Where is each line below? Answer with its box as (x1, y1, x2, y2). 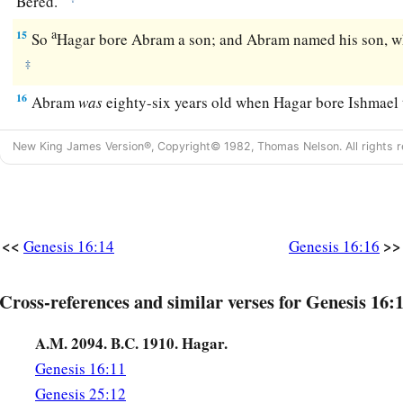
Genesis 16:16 (289, 236, 380, 257)
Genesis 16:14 (23, 236, 114, 257)
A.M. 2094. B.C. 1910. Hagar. (35, 332, 228, 355)
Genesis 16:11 (35, 358, 126, 380)
